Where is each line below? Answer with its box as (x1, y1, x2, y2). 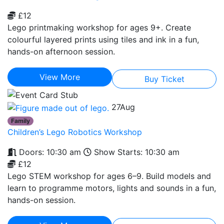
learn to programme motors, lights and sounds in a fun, (7, 182, 216, 193)
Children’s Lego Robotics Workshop (7, 126, 142, 137)
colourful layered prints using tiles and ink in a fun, (7, 34, 199, 44)
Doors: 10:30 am (16, 146, 81, 157)
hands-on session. (7, 194, 75, 205)
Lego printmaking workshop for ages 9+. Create (7, 22, 191, 32)
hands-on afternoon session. (7, 46, 115, 56)
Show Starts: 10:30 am (91, 146, 179, 157)
